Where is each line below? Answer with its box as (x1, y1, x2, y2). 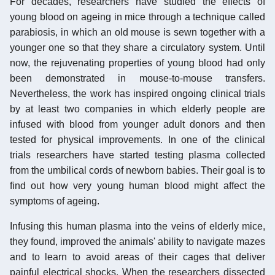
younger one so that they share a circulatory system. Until (10, 42, 265, 53)
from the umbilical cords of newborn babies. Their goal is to (10, 165, 265, 176)
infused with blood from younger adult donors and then (10, 118, 265, 130)
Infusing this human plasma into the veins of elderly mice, (10, 220, 265, 231)
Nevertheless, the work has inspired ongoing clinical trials (10, 88, 265, 99)
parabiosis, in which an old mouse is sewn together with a (10, 26, 265, 37)
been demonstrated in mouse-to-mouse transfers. (10, 72, 265, 83)
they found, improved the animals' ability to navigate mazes (10, 236, 265, 247)
